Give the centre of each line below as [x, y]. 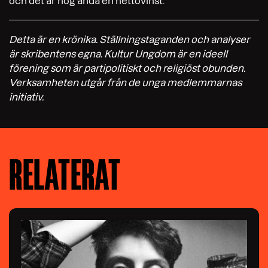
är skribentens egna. [57, 54]
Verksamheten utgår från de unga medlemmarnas [125, 82]
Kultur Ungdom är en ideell [166, 54]
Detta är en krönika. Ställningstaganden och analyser [130, 39]
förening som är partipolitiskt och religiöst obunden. [127, 68]
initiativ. [26, 97]
